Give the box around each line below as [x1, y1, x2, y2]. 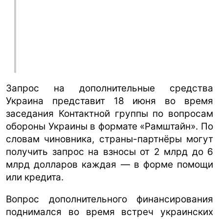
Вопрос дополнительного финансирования [6, 193, 213, 205]
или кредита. [6, 171, 64, 183]
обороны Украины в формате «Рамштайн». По [6, 120, 213, 132]
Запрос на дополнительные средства [6, 82, 213, 94]
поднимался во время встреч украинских [6, 206, 213, 218]
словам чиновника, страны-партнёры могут [6, 133, 213, 145]
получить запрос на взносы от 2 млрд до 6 [6, 146, 213, 157]
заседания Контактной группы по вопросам [6, 108, 213, 119]
